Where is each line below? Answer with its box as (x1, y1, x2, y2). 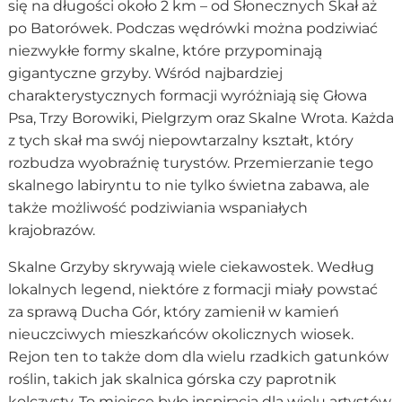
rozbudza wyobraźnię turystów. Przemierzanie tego (7, 153, 373, 171)
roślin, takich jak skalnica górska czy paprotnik (7, 370, 336, 388)
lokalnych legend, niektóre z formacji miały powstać (7, 280, 378, 298)
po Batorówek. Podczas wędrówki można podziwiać (7, 19, 378, 37)
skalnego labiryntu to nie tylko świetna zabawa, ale (7, 176, 370, 194)
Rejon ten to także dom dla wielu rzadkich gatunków (7, 347, 389, 365)
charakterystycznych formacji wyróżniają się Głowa (7, 86, 367, 104)
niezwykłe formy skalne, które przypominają (7, 41, 322, 59)
